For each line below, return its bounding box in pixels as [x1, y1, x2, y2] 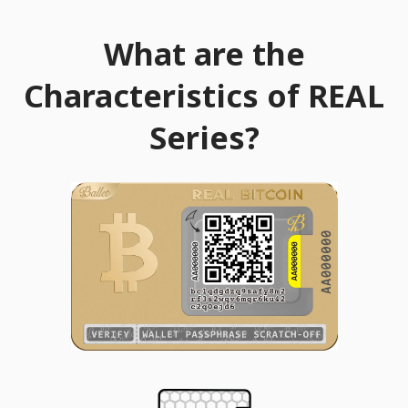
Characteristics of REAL [24, 74, 384, 117]
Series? [148, 116, 260, 158]
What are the [103, 32, 305, 75]
